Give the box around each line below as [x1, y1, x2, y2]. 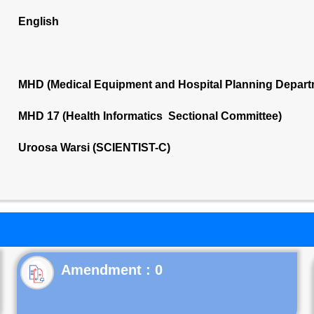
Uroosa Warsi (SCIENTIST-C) [18, 142, 170, 153]
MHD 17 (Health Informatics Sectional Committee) [18, 110, 282, 122]
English [18, 15, 59, 27]
